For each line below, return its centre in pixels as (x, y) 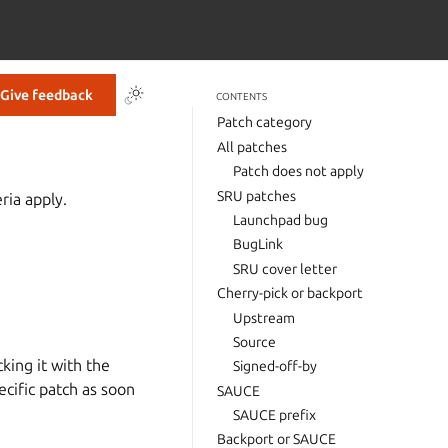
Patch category (264, 122)
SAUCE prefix (274, 415)
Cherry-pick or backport (290, 293)
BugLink (258, 244)
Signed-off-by (275, 366)
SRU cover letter (285, 268)
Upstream (264, 317)
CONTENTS (241, 96)
